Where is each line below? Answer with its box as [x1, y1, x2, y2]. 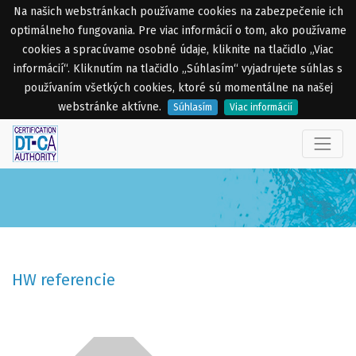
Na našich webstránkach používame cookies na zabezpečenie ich [13, 5, 343, 18]
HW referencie [12, 270, 115, 289]
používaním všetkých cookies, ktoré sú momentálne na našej [23, 81, 333, 95]
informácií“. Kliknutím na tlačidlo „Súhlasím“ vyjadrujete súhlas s [14, 62, 342, 75]
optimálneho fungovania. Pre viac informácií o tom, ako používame [10, 24, 346, 37]
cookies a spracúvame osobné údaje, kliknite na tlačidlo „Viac [22, 43, 334, 56]
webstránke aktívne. [58, 100, 161, 114]
